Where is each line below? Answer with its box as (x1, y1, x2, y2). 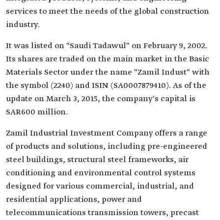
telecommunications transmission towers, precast (6, 208, 199, 218)
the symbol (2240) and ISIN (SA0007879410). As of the (6, 81, 206, 91)
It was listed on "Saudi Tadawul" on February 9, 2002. (6, 41, 207, 51)
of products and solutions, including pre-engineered (6, 141, 207, 152)
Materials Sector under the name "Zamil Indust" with (6, 67, 210, 78)
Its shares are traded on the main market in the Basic (6, 54, 209, 64)
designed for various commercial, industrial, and (6, 181, 194, 192)
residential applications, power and (6, 194, 142, 205)
